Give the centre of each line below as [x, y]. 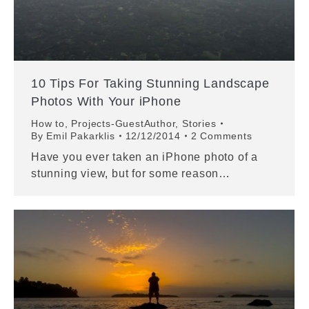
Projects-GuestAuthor [123, 123]
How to [48, 123]
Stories [199, 123]
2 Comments [221, 136]
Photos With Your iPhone [106, 101]
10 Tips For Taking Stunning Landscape [150, 83]
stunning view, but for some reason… [131, 173]
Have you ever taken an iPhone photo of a [144, 157]
